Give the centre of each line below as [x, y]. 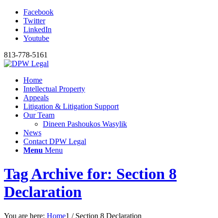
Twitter [34, 21]
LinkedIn [37, 29]
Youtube [36, 38]
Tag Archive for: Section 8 [90, 174]
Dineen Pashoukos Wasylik [85, 124]
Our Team [39, 115]
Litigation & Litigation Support [71, 106]
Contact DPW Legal [55, 141]
